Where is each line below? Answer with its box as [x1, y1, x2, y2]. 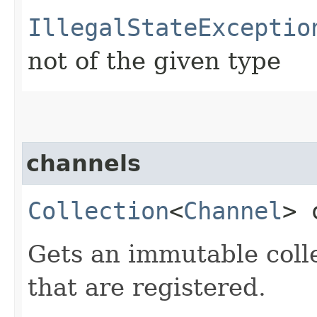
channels [26, 150, 141, 176]
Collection [28, 196, 169, 225]
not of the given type [28, 46, 281, 75]
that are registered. [28, 272, 266, 301]
